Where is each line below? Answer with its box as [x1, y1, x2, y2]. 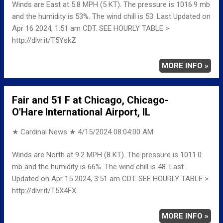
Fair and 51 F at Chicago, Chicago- [12, 94, 169, 106]
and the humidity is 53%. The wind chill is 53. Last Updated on [12, 11, 211, 21]
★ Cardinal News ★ [12, 127, 78, 136]
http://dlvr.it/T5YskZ [12, 35, 76, 45]
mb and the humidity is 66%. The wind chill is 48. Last [12, 162, 184, 172]
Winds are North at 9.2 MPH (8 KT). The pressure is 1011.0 [12, 150, 202, 160]
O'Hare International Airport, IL [12, 106, 150, 118]
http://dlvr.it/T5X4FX [12, 186, 76, 196]
